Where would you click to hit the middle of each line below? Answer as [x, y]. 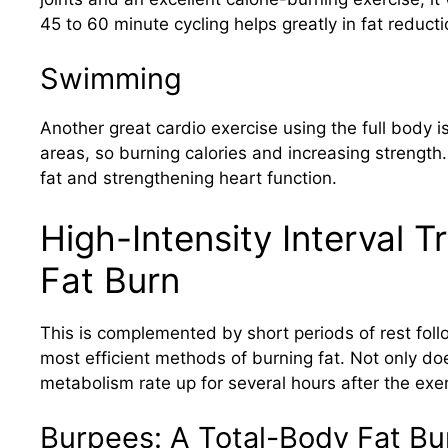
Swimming [111, 79]
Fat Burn [110, 279]
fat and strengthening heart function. [188, 178]
